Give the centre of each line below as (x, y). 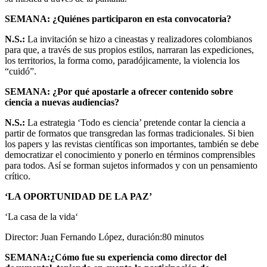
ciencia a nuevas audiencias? (62, 102)
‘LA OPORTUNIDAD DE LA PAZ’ (78, 196)
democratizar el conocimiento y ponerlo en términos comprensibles (130, 154)
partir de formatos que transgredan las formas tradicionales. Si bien (129, 133)
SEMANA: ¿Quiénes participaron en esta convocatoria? (118, 18)
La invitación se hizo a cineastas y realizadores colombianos (139, 39)
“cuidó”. (21, 71)
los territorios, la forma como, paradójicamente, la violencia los (122, 60)
